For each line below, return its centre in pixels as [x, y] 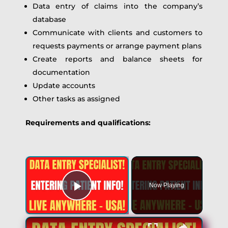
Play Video [114, 200]
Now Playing [167, 185]
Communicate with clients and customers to [118, 33]
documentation [61, 72]
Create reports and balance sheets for [118, 59]
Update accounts [64, 85]
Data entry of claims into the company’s [118, 6]
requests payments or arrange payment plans [117, 46]
